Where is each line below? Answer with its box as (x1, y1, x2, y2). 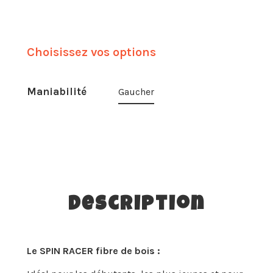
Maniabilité (27, 85, 87, 98)
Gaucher (118, 86, 154, 98)
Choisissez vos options (27, 44, 156, 60)
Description (68, 196, 205, 216)
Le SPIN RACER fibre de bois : (27, 244, 160, 257)
